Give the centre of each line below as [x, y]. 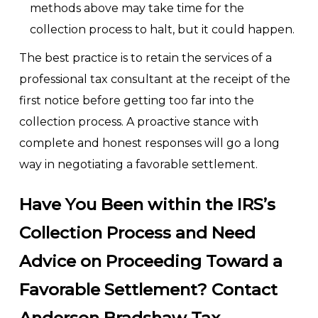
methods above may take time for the [137, 8]
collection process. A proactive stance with [138, 122]
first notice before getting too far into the [136, 100]
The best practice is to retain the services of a [145, 58]
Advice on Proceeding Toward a [150, 261]
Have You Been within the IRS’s [147, 204]
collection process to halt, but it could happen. [162, 29]
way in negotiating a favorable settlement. [138, 164]
